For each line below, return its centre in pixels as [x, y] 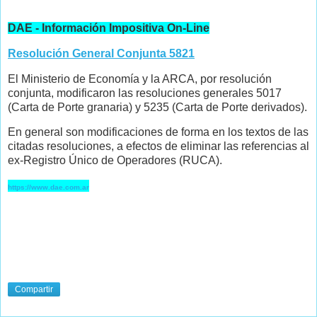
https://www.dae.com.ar [48, 188]
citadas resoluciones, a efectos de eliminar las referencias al [158, 146]
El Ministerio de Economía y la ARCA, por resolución [140, 79]
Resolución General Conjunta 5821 [101, 53]
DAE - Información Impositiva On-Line [109, 28]
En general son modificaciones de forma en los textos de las [158, 132]
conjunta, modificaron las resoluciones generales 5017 [145, 93]
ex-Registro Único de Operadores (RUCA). [115, 161]
